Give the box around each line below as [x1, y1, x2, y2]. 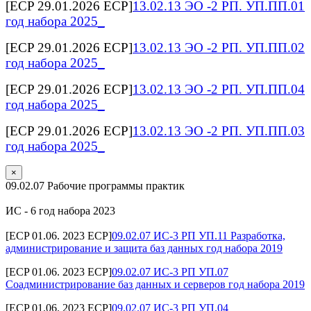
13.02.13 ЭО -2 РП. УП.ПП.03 [133, 123, 305, 138]
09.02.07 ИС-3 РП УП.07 [112, 265, 228, 278]
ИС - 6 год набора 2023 [6, 204, 115, 217]
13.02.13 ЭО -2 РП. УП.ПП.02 [133, 40, 305, 55]
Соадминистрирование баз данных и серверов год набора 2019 [6, 278, 305, 290]
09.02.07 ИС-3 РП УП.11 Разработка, [112, 229, 285, 242]
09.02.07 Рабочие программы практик [6, 179, 185, 192]
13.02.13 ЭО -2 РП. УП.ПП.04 [133, 81, 305, 96]
